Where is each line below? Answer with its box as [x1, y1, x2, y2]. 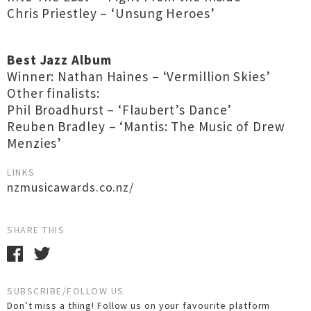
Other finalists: [7, 85, 100, 101]
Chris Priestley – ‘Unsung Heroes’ [7, 5, 215, 22]
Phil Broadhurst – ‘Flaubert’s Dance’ [7, 101, 233, 118]
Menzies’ [7, 135, 62, 151]
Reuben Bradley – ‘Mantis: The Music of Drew [7, 118, 285, 135]
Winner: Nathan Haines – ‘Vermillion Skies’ [7, 68, 271, 85]
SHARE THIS [7, 224, 65, 236]
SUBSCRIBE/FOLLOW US [7, 285, 124, 297]
